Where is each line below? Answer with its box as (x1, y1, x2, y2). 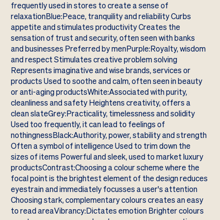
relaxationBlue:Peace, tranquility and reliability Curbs (11, 11, 192, 22)
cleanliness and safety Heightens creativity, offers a (11, 97, 191, 108)
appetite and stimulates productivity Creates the (11, 22, 181, 32)
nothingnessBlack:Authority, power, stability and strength (11, 130, 207, 140)
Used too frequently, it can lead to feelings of (11, 119, 165, 130)
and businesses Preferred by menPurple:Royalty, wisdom (11, 43, 206, 54)
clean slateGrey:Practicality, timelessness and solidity (11, 108, 195, 119)
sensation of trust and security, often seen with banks (11, 32, 195, 43)
